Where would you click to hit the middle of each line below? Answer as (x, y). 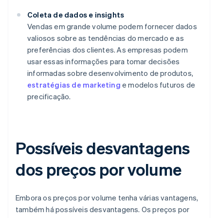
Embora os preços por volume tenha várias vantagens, (107, 198)
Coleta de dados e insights (76, 15)
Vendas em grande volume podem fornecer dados (112, 27)
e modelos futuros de (158, 85)
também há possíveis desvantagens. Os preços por (103, 209)
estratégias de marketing (74, 85)
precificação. (49, 97)
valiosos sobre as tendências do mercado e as (106, 38)
